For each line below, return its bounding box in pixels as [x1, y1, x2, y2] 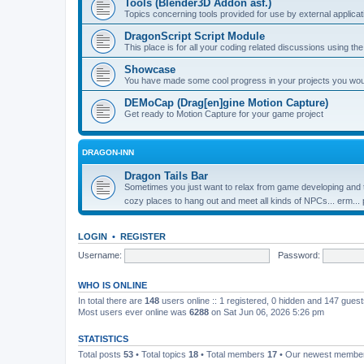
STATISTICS [78, 334, 128, 344]
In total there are [78, 296, 145, 305]
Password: [277, 249, 320, 260]
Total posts [78, 349, 123, 359]
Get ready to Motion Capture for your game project [124, 109, 323, 119]
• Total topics [133, 349, 188, 359]
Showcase [124, 63, 175, 76]
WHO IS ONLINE [78, 280, 147, 290]
